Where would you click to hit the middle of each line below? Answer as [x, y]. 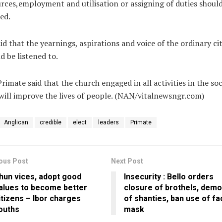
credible [50, 123]
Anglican [16, 123]
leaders [108, 123]
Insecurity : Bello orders [169, 177]
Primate [141, 123]
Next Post [127, 161]
